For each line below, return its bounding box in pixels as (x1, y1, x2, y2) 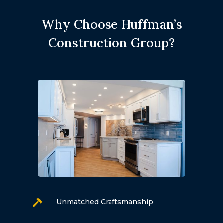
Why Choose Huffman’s (41, 16, 182, 32)
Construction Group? (48, 34, 175, 51)
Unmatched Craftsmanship (56, 197, 153, 206)
